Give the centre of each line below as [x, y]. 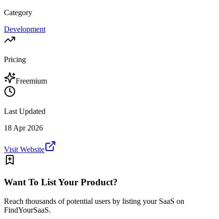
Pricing [15, 60]
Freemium [31, 81]
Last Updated [25, 111]
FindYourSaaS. [27, 210]
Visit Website [24, 150]
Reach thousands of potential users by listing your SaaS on [94, 201]
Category [18, 13]
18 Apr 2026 [23, 128]
